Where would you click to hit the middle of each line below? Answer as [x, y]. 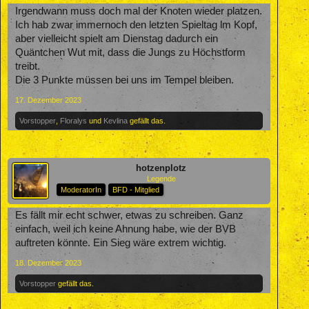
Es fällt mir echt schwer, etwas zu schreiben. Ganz [129, 215]
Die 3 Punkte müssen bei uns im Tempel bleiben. [124, 80]
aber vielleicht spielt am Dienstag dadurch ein [117, 38]
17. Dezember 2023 [48, 100]
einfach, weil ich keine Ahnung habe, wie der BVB [126, 229]
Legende [161, 178]
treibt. [28, 66]
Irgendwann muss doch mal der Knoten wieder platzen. [139, 11]
